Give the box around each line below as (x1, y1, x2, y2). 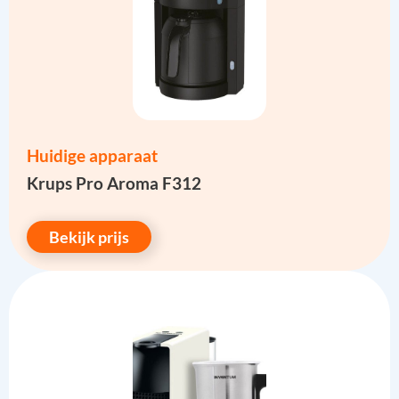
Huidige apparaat (27, 145, 158, 167)
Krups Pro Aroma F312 (27, 173, 201, 194)
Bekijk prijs (49, 227, 129, 248)
